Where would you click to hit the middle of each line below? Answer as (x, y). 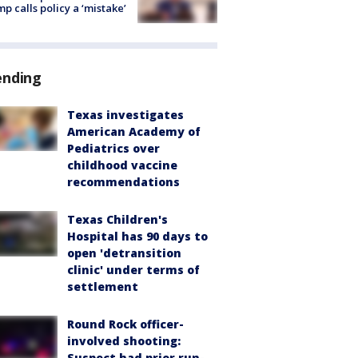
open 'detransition (124, 253)
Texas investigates (125, 115)
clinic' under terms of (133, 270)
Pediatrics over (113, 149)
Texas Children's (117, 220)
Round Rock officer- (125, 324)
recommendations (123, 182)
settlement (103, 287)
